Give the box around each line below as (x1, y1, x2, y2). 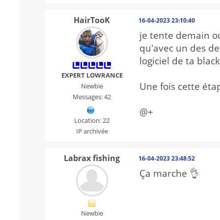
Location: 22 (74, 116, 110, 125)
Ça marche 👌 (139, 167, 199, 180)
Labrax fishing (64, 153, 120, 164)
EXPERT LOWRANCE (61, 71, 123, 80)
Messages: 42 (73, 92, 111, 102)
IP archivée (76, 127, 108, 136)
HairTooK (74, 15, 110, 26)
